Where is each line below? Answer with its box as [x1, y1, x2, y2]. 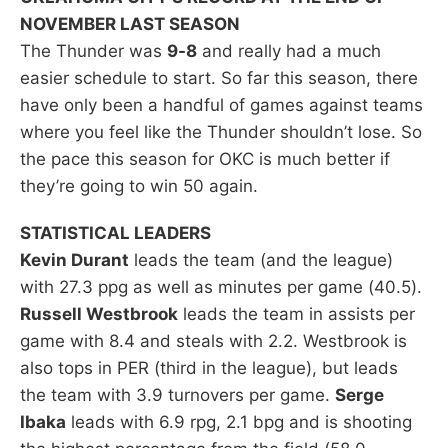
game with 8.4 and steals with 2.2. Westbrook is [20, 330, 407, 351]
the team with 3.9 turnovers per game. [20, 384, 335, 405]
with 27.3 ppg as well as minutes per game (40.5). [20, 276, 422, 297]
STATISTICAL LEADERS [20, 222, 211, 243]
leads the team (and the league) [129, 249, 393, 270]
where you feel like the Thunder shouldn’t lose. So [20, 121, 422, 142]
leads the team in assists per [178, 303, 415, 324]
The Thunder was [20, 40, 167, 61]
